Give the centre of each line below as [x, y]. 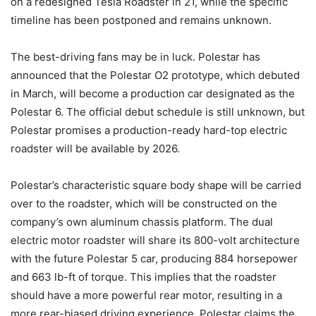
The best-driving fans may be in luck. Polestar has [135, 56]
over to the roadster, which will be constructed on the [144, 203]
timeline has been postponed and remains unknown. [141, 20]
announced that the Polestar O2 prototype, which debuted [155, 75]
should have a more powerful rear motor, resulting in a [146, 295]
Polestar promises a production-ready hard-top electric [149, 130]
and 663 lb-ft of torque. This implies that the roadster [144, 276]
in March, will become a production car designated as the [153, 93]
